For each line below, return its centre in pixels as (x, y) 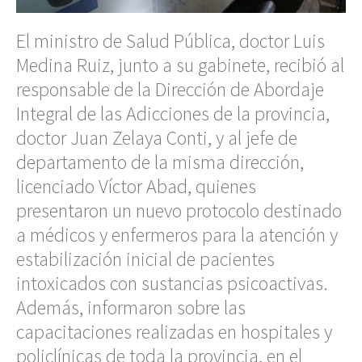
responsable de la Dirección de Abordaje (170, 90)
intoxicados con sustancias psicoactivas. (172, 284)
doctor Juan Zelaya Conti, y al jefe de (157, 138)
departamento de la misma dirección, (160, 162)
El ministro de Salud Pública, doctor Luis (170, 41)
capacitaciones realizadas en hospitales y (174, 332)
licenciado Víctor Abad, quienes (136, 187)
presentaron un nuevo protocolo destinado (179, 211)
